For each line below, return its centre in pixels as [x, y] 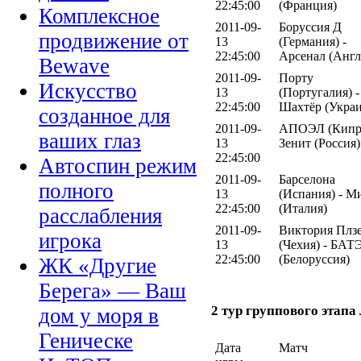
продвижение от [114, 41]
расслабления [100, 216]
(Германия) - [313, 41]
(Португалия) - [319, 92]
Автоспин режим [118, 166]
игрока [70, 241]
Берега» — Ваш [112, 291]
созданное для [104, 116]
